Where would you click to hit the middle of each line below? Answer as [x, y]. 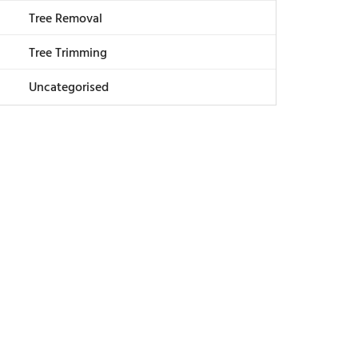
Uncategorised [69, 88]
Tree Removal [66, 20]
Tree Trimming [68, 54]
